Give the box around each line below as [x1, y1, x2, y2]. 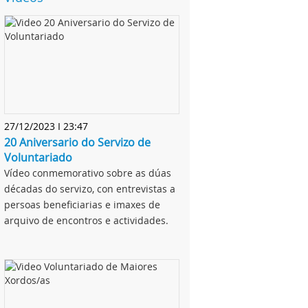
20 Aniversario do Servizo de [4, 135, 151, 151]
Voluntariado [4, 150, 72, 166]
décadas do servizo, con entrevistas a [4, 182, 175, 196]
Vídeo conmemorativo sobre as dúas [4, 166, 171, 180]
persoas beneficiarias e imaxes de [4, 198, 160, 212]
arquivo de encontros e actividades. [4, 214, 168, 228]
